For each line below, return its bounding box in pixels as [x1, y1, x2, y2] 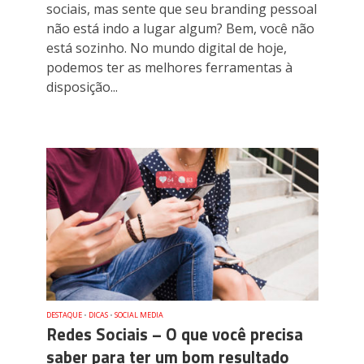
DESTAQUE [45, 309, 82, 320]
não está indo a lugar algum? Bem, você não [45, 19, 314, 37]
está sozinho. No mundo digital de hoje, [45, 38, 287, 57]
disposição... [45, 77, 118, 96]
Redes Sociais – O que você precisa [45, 321, 303, 347]
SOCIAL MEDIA [114, 309, 163, 320]
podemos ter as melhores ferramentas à [45, 58, 292, 76]
